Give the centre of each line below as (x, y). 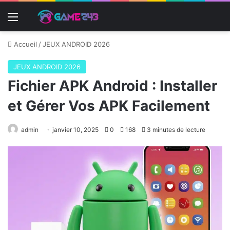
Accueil (24, 44)
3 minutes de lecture (175, 129)
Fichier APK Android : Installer (112, 85)
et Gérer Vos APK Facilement (109, 106)
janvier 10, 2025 (75, 129)
